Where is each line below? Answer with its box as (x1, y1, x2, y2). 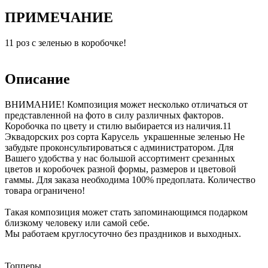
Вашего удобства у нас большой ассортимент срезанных (5, 153, 235, 164)
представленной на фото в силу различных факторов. (5, 110, 224, 121)
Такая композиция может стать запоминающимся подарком (5, 207, 248, 218)
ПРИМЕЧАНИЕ (5, 10, 113, 26)
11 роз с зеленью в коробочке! (5, 38, 126, 48)
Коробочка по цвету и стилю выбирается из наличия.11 (5, 121, 232, 132)
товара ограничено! (5, 185, 85, 196)
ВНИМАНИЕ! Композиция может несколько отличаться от (5, 99, 248, 110)
